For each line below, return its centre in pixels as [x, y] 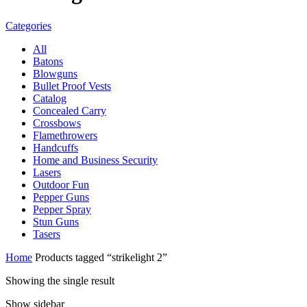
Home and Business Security [95, 160]
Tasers [47, 234]
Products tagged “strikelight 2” [100, 257]
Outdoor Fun [61, 184]
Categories [28, 25]
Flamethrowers [65, 135]
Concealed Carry [70, 110]
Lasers [47, 172]
